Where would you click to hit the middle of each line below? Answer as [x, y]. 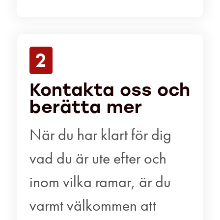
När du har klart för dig [100, 135]
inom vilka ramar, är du [100, 182]
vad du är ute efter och [98, 158]
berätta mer [86, 107]
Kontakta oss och [110, 90]
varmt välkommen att [93, 205]
